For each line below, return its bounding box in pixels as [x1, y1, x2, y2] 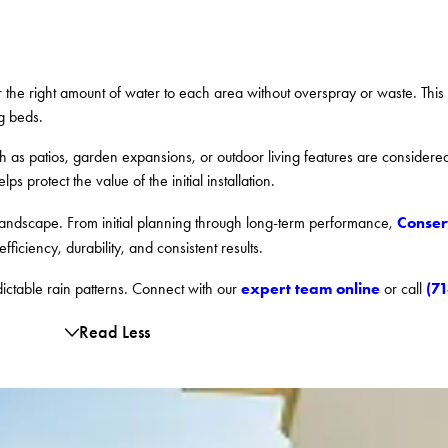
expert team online [241, 278, 381, 299]
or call [380, 279, 427, 299]
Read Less [79, 321, 151, 344]
